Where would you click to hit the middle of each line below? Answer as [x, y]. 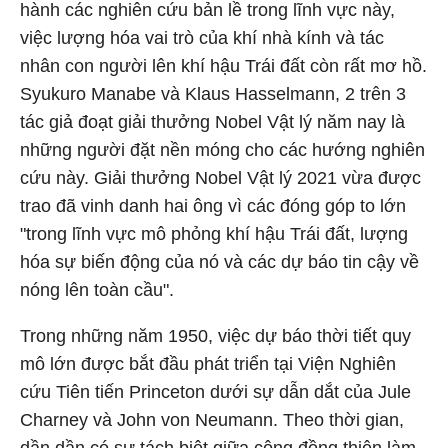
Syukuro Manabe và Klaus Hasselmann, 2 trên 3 [213, 94]
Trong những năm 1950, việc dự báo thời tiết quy [215, 336]
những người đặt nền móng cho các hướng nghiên [222, 150]
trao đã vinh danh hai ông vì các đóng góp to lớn [213, 206]
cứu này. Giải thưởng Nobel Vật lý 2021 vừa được [220, 178]
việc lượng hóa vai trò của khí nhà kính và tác [202, 38]
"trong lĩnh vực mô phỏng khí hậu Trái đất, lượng [214, 234]
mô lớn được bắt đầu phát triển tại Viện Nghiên [208, 364]
